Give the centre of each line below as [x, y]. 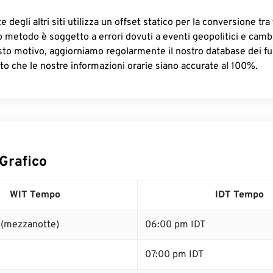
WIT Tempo [35, 195]
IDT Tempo [239, 195]
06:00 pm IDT [175, 225]
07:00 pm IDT [174, 255]
